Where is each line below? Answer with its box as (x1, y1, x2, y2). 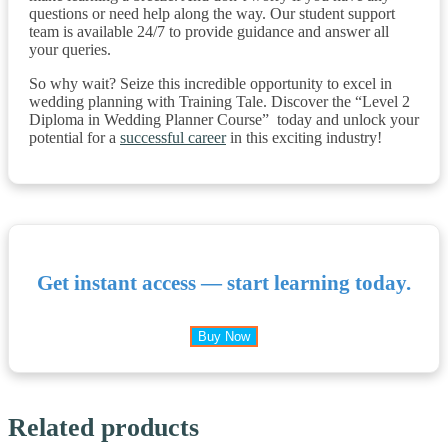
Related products (8, 412, 199, 442)
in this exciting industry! (226, 128, 382, 146)
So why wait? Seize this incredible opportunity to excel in (29, 74, 392, 92)
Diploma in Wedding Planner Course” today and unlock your (29, 110, 419, 128)
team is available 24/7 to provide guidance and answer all (29, 22, 389, 40)
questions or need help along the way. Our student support (29, 4, 395, 22)
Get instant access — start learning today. (37, 270, 411, 295)
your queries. (29, 40, 111, 58)
